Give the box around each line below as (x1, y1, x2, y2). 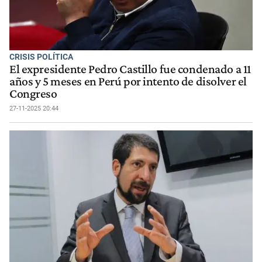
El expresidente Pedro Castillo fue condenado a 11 (9, 61, 251, 76)
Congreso (9, 86, 57, 101)
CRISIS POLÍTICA (9, 52, 73, 62)
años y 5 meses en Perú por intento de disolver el (9, 74, 247, 88)
